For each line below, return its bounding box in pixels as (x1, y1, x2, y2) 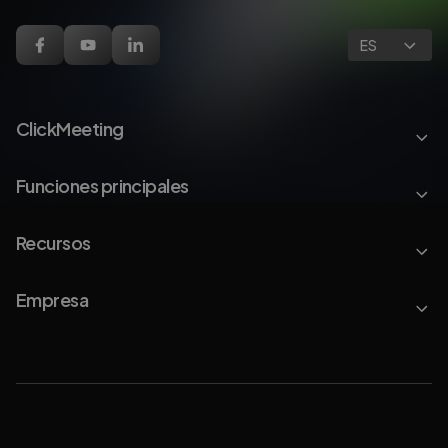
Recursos (16, 231, 91, 254)
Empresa (16, 288, 89, 311)
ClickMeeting (16, 117, 124, 140)
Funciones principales (16, 174, 189, 197)
